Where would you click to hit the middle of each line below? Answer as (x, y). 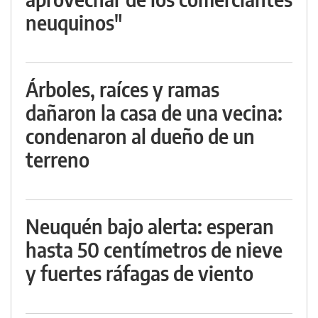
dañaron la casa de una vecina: (154, 113)
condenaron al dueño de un (140, 136)
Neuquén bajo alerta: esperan (150, 226)
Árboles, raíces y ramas (122, 89)
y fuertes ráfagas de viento (139, 273)
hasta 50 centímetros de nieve (154, 250)
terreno (57, 159)
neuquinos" (74, 22)
